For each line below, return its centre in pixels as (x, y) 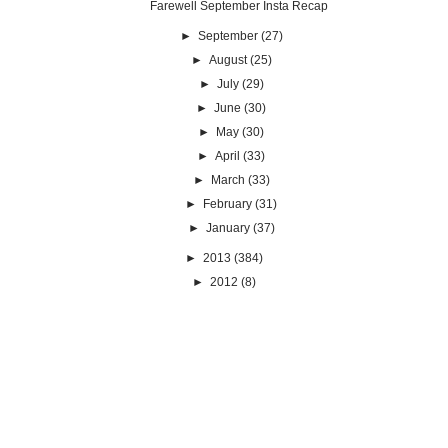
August (227, 60)
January (227, 228)
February (228, 204)
